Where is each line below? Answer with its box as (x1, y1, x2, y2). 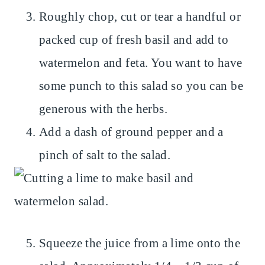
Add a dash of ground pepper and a (39, 125, 224, 140)
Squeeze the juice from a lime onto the (39, 236, 240, 251)
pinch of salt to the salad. (39, 148, 171, 163)
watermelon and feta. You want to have (39, 56, 243, 70)
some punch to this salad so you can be (39, 79, 243, 93)
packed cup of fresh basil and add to (39, 33, 229, 47)
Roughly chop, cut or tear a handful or (39, 9, 241, 24)
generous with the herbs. (39, 102, 174, 117)
